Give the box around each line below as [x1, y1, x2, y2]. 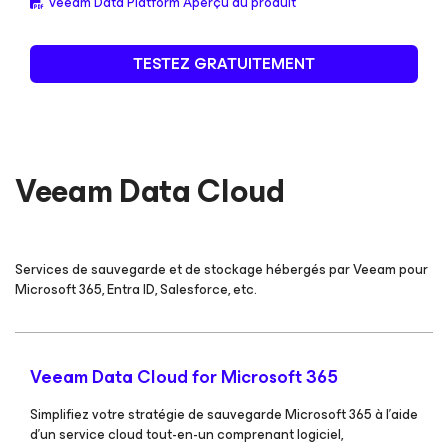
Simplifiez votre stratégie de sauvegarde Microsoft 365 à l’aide [30, 403, 418, 426]
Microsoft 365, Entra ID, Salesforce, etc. [15, 278, 257, 301]
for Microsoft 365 [192, 362, 338, 392]
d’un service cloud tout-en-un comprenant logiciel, [30, 423, 343, 446]
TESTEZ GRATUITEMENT [133, 50, 315, 77]
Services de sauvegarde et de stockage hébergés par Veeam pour [15, 258, 428, 281]
